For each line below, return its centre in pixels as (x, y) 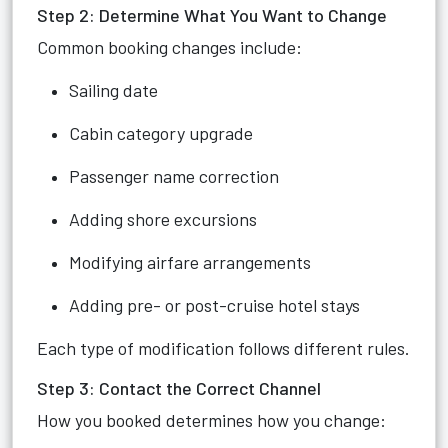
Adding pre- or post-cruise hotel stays (214, 305)
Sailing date (113, 90)
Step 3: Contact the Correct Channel (179, 388)
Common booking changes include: (169, 47)
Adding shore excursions (163, 219)
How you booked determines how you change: (211, 420)
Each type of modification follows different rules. (223, 348)
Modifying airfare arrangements (190, 262)
